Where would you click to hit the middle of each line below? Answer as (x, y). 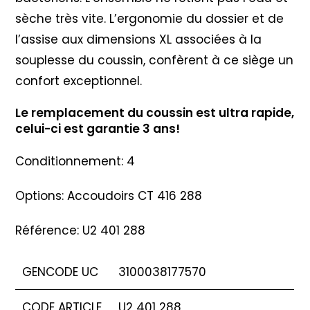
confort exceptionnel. (79, 81)
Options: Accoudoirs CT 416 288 (109, 195)
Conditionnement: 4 (75, 161)
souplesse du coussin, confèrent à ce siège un (155, 60)
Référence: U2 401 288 (81, 230)
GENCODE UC (61, 272)
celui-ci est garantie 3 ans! (98, 128)
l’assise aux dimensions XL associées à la (139, 39)
